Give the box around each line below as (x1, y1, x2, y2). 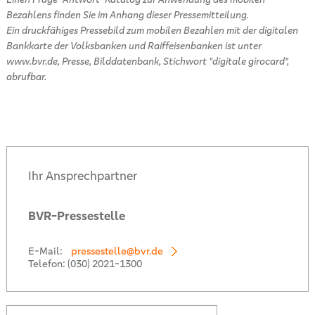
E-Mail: (27, 244, 65, 257)
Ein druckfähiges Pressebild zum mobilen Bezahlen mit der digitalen (6, 23, 298, 37)
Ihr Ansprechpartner (27, 167, 137, 184)
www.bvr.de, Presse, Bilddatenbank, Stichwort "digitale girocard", (6, 54, 289, 67)
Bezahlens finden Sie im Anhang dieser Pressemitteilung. (6, 8, 249, 21)
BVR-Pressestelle (27, 207, 125, 224)
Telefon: (27, 257, 67, 270)
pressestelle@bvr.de (70, 244, 163, 257)
